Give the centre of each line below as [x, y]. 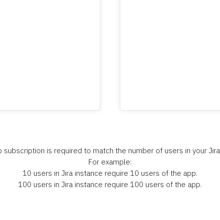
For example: [110, 162]
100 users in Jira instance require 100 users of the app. [110, 184]
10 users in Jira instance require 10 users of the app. [110, 173]
